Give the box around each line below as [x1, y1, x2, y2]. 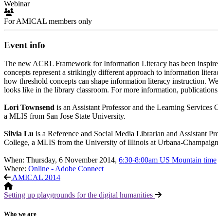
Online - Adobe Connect [28, 164, 104, 173]
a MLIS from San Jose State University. [4, 112, 126, 121]
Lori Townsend [4, 103, 54, 112]
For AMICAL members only [4, 17, 92, 25]
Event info [4, 39, 45, 50]
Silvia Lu [4, 129, 34, 138]
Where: [4, 164, 28, 173]
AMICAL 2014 [12, 173, 60, 182]
